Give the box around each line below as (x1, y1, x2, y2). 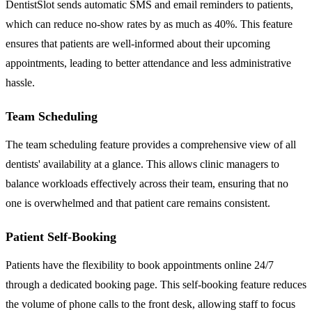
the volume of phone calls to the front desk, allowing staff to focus (6, 297, 295, 310)
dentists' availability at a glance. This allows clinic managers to (6, 157, 279, 170)
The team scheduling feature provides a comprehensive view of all (6, 138, 296, 150)
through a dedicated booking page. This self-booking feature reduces (6, 278, 306, 290)
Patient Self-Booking (6, 229, 116, 244)
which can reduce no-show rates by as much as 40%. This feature (6, 17, 292, 30)
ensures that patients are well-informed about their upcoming (6, 37, 270, 49)
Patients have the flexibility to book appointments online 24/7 (6, 258, 274, 271)
